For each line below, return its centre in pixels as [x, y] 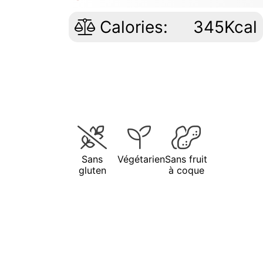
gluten [92, 170]
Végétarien [141, 159]
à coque [186, 170]
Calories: [131, 27]
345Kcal [225, 27]
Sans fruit [186, 159]
